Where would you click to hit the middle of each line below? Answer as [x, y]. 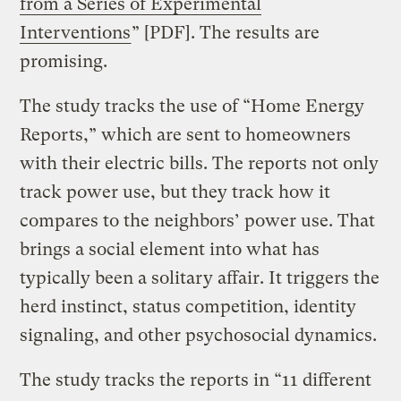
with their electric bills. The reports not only [200, 163]
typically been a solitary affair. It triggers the [200, 277]
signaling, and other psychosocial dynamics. [199, 335]
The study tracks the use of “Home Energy [192, 106]
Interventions [76, 32]
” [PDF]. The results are [226, 32]
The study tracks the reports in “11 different [196, 380]
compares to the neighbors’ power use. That [198, 220]
